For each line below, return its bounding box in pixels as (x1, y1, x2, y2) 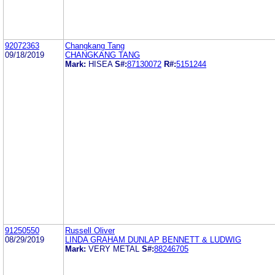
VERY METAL (88, 244, 139, 254)
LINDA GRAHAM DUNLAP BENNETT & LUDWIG (65, 234, 241, 244)
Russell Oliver (65, 225, 115, 235)
